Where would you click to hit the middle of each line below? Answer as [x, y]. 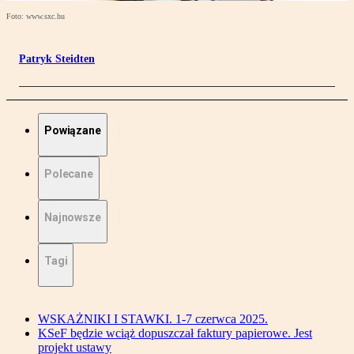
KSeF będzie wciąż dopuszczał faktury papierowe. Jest [175, 333]
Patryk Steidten [57, 59]
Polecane [69, 174]
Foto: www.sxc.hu [36, 17]
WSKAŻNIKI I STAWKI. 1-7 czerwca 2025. [153, 319]
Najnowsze [73, 218]
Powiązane [73, 131]
